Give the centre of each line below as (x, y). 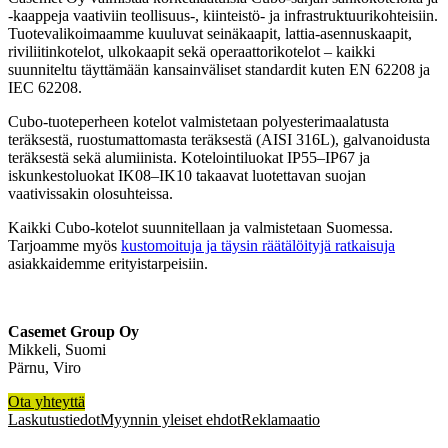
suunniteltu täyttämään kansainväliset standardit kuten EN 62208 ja (219, 69)
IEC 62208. (45, 87)
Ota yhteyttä (46, 401)
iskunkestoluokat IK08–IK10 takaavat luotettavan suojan (187, 175)
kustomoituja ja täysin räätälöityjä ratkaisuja (258, 245)
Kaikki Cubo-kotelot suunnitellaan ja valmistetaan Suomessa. (200, 227)
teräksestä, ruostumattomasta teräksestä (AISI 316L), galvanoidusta (219, 139)
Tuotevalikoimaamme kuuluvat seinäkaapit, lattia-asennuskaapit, (210, 33)
